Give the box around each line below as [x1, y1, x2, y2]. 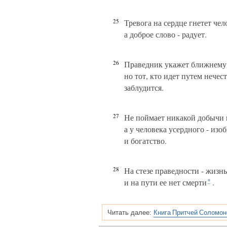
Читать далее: [107, 209, 152, 216]
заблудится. [124, 82, 164, 93]
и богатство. [124, 135, 167, 146]
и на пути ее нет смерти [124, 177, 207, 187]
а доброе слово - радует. [124, 29, 207, 40]
